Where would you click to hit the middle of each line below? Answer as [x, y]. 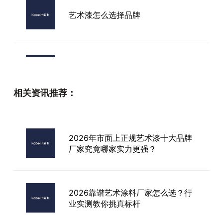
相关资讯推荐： [45, 93]
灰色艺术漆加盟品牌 [104, 179]
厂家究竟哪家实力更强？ [112, 149]
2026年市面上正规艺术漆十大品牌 [130, 138]
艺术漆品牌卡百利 [100, 124]
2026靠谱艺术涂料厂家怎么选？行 [130, 192]
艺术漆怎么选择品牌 [104, 15]
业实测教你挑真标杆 [104, 203]
